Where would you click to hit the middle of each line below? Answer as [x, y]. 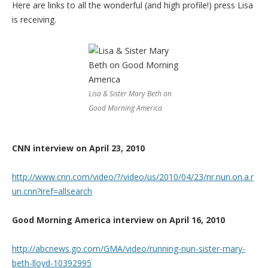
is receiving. [34, 19]
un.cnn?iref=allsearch [52, 191]
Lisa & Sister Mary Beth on [130, 93]
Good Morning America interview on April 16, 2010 [118, 220]
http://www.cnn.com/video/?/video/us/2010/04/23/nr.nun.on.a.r [133, 176]
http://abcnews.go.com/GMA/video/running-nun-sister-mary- [129, 248]
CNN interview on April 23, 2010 [78, 148]
